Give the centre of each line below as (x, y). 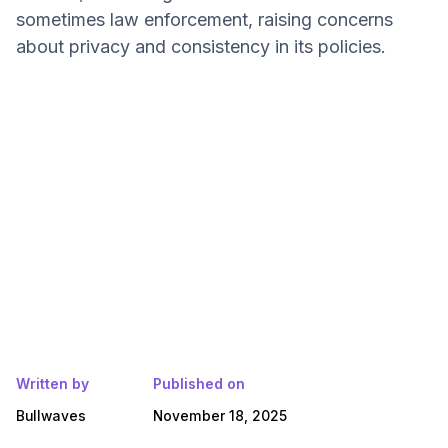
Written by (52, 383)
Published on (199, 383)
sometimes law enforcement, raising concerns (204, 19)
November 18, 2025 (220, 416)
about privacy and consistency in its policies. (201, 46)
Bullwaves (51, 416)
